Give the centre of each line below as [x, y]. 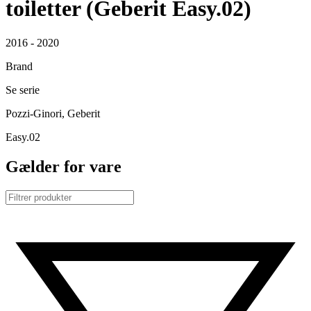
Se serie [23, 90]
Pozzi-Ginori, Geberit [53, 113]
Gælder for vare [64, 166]
